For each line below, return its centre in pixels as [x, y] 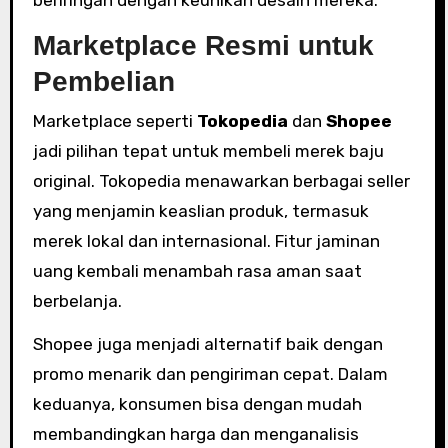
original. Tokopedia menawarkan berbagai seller [221, 181]
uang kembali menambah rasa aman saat [197, 271]
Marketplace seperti [114, 121]
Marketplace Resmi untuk [203, 45]
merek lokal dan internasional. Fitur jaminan [206, 241]
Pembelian [103, 81]
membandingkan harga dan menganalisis [195, 434]
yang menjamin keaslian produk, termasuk [200, 211]
